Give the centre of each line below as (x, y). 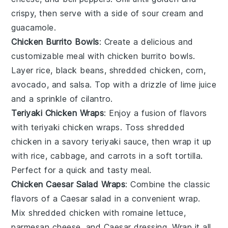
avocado (29, 84)
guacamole (33, 27)
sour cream (164, 13)
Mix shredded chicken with (67, 212)
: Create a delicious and (146, 41)
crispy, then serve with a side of (77, 13)
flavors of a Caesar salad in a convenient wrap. (106, 198)
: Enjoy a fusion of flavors (155, 113)
